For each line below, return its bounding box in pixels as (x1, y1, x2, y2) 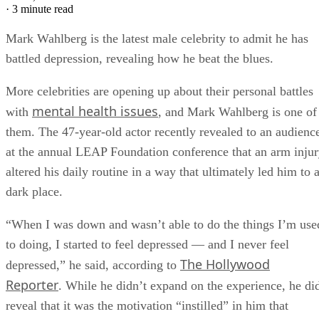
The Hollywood (180, 255, 270, 273)
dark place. (6, 184, 63, 199)
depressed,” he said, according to (6, 257, 180, 272)
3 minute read (12, 2, 73, 15)
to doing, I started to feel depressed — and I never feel (6, 236, 289, 251)
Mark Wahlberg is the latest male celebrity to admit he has (6, 31, 308, 46)
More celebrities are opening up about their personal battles (6, 83, 313, 98)
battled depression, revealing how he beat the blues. (6, 51, 273, 66)
